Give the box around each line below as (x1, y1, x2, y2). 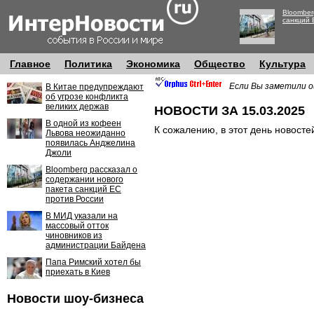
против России (46, 194, 104, 204)
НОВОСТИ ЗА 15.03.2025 (154, 104, 305, 118)
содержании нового (46, 175, 123, 184)
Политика (64, 58, 112, 69)
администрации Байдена (46, 240, 146, 250)
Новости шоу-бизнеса (7, 292, 144, 306)
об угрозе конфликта (46, 92, 128, 102)
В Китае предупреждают (46, 82, 144, 92)
